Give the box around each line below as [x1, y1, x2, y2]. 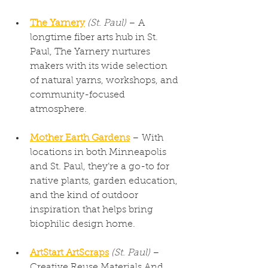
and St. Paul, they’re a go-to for [30, 162, 172, 172]
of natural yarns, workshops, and [30, 76, 181, 86]
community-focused [30, 90, 127, 100]
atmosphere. [30, 105, 87, 114]
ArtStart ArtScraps [30, 248, 109, 258]
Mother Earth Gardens [30, 133, 130, 143]
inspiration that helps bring [30, 205, 156, 215]
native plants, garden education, [30, 176, 180, 186]
